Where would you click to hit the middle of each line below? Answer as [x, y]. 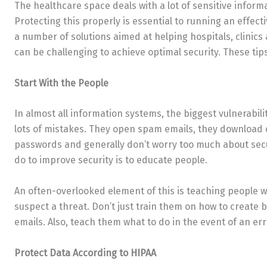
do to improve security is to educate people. [111, 160]
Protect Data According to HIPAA [85, 253]
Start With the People [61, 83]
